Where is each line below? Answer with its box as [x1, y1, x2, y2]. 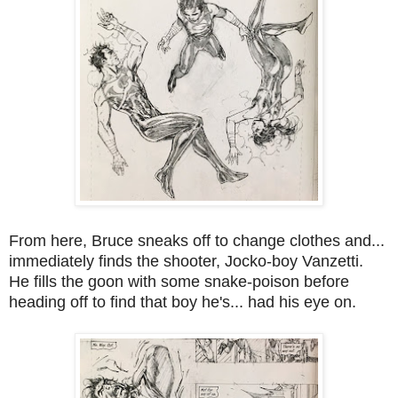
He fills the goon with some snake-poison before [9, 272, 349, 291]
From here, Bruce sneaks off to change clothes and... [9, 231, 385, 250]
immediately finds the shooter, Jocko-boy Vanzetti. [9, 251, 368, 270]
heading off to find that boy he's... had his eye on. [9, 292, 356, 311]
